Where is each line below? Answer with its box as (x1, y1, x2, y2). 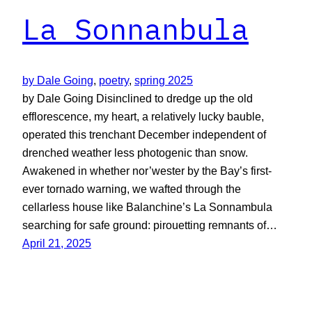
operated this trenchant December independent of (22, 127, 266, 141)
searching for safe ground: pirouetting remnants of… (22, 218, 277, 231)
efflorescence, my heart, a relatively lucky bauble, (22, 109, 264, 123)
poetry (99, 73, 129, 86)
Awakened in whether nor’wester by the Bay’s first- (22, 164, 272, 177)
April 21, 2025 (22, 236, 91, 249)
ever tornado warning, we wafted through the (22, 182, 241, 195)
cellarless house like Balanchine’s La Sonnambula (22, 200, 272, 213)
